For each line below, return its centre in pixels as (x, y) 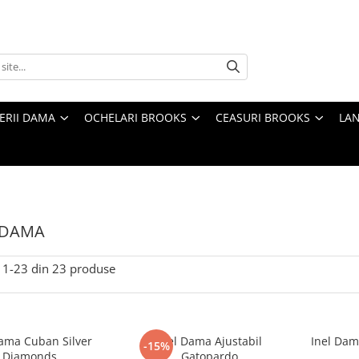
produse (93, 268)
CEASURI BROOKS (263, 117)
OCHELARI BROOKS (135, 117)
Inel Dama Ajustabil (210, 341)
